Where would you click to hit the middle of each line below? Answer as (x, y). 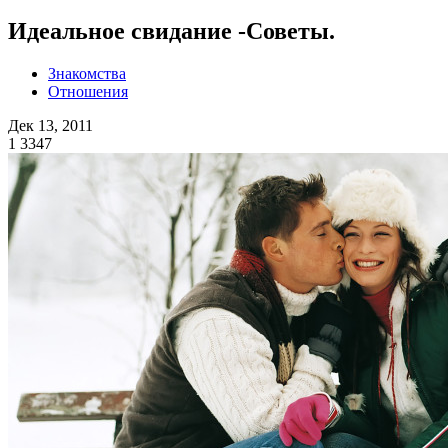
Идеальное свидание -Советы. (171, 30)
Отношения (88, 91)
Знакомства (87, 73)
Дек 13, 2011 (50, 125)
